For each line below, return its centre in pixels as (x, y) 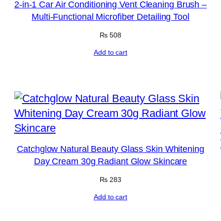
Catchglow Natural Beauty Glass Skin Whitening (110, 149)
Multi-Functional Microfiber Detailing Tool (110, 17)
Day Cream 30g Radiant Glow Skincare (110, 161)
